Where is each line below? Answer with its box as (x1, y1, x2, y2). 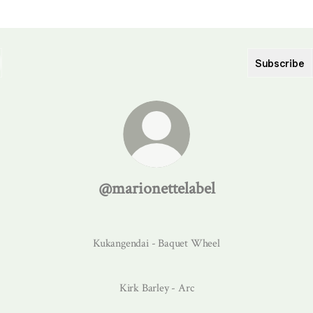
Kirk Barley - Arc (119, 280, 194, 296)
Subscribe (255, 56, 305, 70)
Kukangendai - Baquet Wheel (93, 235, 220, 251)
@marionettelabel (98, 177, 215, 199)
